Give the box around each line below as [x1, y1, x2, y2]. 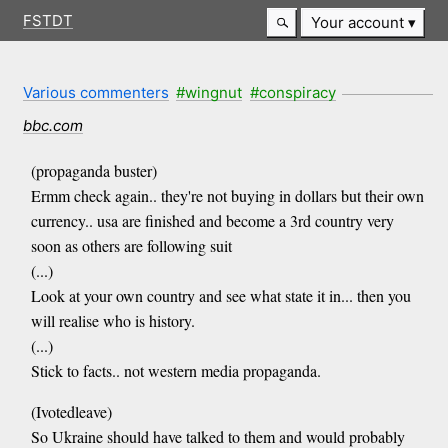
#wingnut [176, 82, 243, 102]
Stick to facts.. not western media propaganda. [30, 360, 321, 382]
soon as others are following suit [30, 235, 232, 257]
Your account [310, 13, 404, 33]
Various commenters [22, 82, 169, 102]
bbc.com [22, 115, 83, 135]
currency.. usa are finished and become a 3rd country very [30, 210, 394, 232]
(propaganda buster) [30, 160, 157, 182]
